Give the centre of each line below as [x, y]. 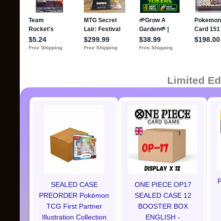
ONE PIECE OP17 [163, 184]
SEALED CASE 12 [163, 195]
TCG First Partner [74, 206]
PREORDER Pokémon [74, 195]
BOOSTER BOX [163, 206]
